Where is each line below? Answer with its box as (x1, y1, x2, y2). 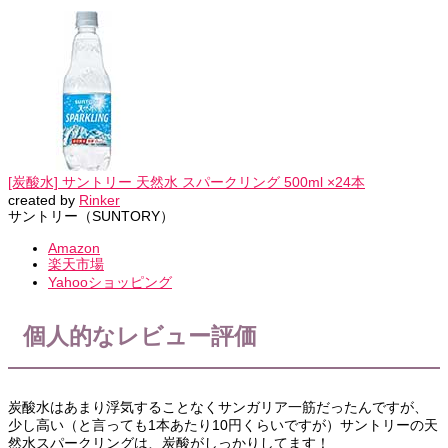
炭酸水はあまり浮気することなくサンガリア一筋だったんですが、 (8, 399, 428, 416)
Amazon (48, 240, 100, 257)
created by (8, 192, 79, 209)
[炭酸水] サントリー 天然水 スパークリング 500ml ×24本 (8, 174, 365, 191)
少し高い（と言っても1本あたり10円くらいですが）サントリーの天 (8, 417, 438, 434)
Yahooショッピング (48, 274, 172, 291)
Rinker (79, 192, 120, 209)
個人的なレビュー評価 (23, 323, 257, 350)
